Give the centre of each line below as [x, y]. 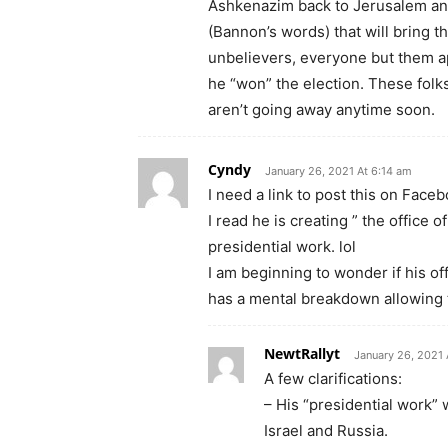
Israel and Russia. [326, 430]
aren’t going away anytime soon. [321, 109]
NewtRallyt [302, 353]
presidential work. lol [282, 246]
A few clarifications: [333, 378]
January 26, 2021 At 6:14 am [338, 170]
